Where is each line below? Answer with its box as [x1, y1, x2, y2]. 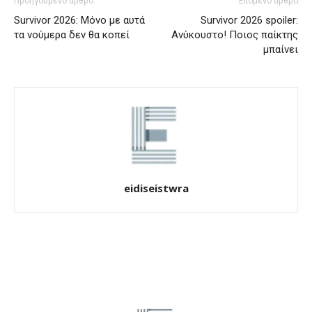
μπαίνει [263, 43, 298, 56]
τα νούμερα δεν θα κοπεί [14, 29, 130, 41]
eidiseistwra [123, 181, 189, 195]
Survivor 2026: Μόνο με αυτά [14, 14, 145, 26]
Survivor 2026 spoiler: [201, 14, 298, 26]
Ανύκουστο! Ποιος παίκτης [171, 29, 298, 41]
